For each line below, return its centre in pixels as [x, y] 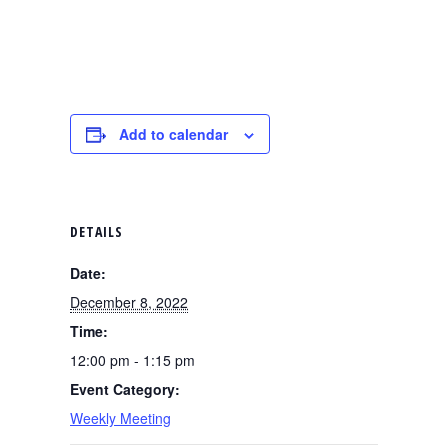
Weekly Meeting [120, 418]
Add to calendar [173, 134]
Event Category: [125, 389]
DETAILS [96, 231]
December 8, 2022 [129, 302]
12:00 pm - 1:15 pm [132, 360]
